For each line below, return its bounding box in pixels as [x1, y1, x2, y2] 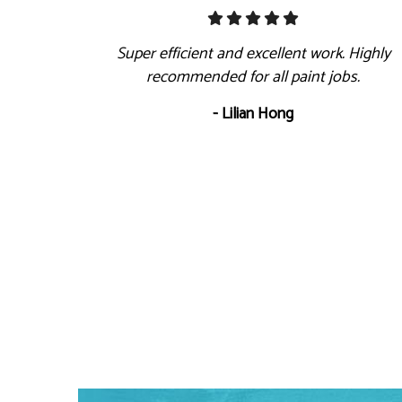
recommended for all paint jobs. [146, 63, 361, 91]
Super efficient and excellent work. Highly [116, 39, 390, 67]
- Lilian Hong [213, 100, 294, 127]
